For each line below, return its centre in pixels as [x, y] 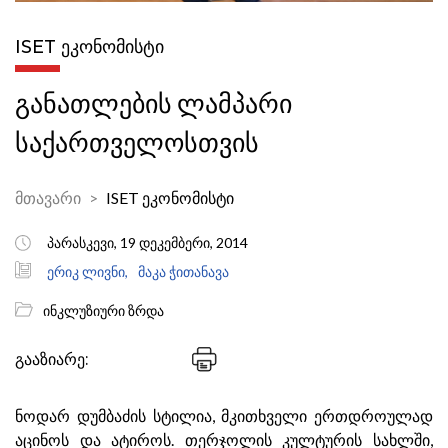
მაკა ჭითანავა [183, 271]
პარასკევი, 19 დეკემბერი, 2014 [147, 242]
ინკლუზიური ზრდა [103, 310]
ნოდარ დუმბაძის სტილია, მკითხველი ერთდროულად [224, 415]
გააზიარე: [51, 359]
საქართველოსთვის [137, 142]
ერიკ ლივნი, [87, 271]
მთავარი [48, 197]
